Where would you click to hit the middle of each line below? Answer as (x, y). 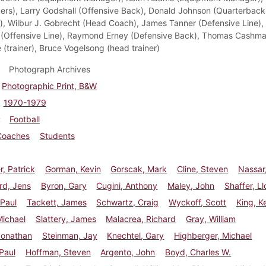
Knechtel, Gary (136, 235)
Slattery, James (66, 218)
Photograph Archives (49, 69)
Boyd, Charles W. (198, 252)
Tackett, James (56, 202)
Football (24, 119)
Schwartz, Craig (128, 202)
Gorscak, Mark (139, 169)
